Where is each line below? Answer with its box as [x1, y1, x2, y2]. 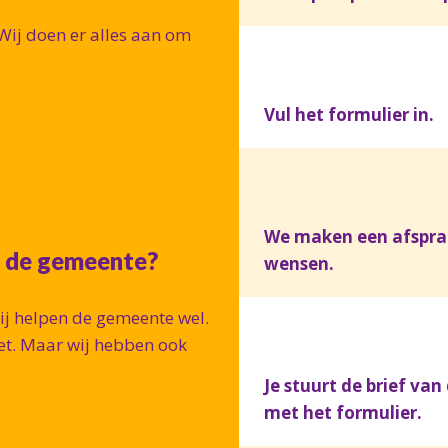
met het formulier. [264, 401, 422, 425]
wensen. [264, 252, 334, 276]
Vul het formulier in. [264, 103, 434, 127]
